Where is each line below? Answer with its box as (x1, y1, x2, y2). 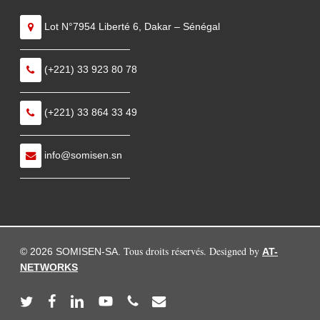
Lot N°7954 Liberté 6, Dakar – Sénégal (41, 20, 220, 32)
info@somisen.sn (41, 149, 122, 161)
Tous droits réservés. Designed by (124, 244, 262, 258)
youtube (98, 294, 134, 306)
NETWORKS (20, 261, 78, 273)
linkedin (69, 294, 104, 306)
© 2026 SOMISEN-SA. (20, 246, 124, 257)
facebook (47, 294, 89, 306)
